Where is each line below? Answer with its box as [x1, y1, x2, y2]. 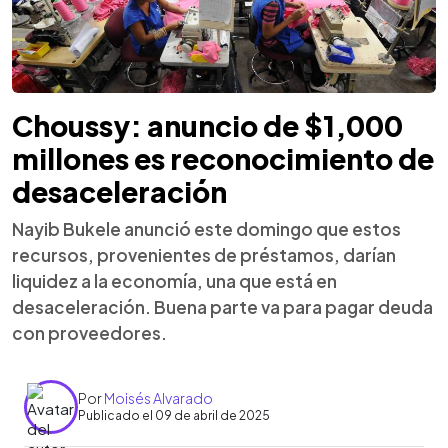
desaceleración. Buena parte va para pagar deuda [12, 295, 433, 318]
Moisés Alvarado [104, 389, 213, 407]
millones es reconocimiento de [12, 140, 434, 176]
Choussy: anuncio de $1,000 [12, 107, 403, 143]
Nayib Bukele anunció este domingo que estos [12, 217, 401, 240]
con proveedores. [12, 321, 167, 344]
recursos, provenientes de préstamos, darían [12, 243, 396, 266]
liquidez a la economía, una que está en [12, 269, 337, 292]
